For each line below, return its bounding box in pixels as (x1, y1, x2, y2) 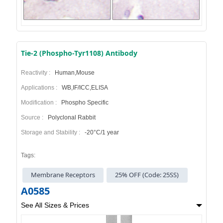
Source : (20, 114, 46, 121)
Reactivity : (20, 69, 53, 77)
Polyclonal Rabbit (46, 114, 96, 121)
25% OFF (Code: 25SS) (111, 170, 184, 180)
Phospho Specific (59, 99, 109, 107)
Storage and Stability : (20, 129, 83, 136)
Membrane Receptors (26, 170, 100, 180)
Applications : (20, 84, 60, 92)
